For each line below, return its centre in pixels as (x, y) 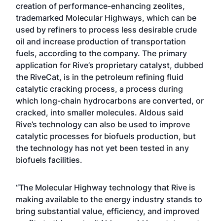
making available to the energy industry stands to (109, 199)
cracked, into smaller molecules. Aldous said (100, 112)
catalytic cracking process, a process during (99, 89)
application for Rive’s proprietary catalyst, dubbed (110, 65)
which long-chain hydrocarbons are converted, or (110, 101)
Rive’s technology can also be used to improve (103, 124)
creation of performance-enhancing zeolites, (100, 6)
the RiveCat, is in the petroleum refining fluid (100, 77)
